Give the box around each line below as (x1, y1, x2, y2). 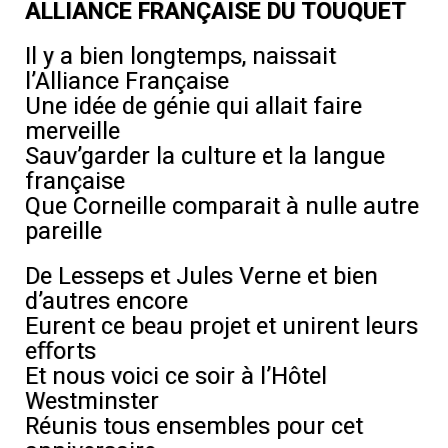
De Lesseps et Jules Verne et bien (25, 262, 378, 290)
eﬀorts (25, 337, 96, 365)
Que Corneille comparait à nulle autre (25, 192, 419, 220)
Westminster (25, 387, 159, 415)
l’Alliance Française (25, 67, 229, 95)
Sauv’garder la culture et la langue (25, 142, 385, 170)
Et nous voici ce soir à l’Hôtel (25, 362, 327, 390)
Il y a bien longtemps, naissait (25, 42, 336, 70)
